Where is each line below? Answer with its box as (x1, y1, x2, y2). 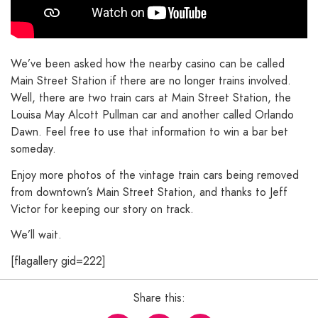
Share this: (133, 290, 185, 307)
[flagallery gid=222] (11, 253, 106, 270)
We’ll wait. (11, 226, 62, 243)
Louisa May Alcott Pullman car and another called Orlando (11, 106, 294, 123)
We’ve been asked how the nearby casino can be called (11, 55, 285, 72)
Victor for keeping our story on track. (11, 200, 194, 217)
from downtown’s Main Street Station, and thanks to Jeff (11, 183, 287, 200)
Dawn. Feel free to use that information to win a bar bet (11, 123, 288, 140)
